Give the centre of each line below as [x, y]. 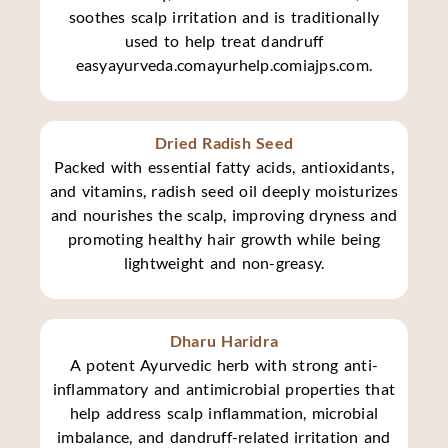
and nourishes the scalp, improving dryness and [224, 215]
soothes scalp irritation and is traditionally [224, 16]
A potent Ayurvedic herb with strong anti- [224, 365]
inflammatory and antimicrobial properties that [224, 389]
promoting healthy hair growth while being [224, 239]
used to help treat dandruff [224, 40]
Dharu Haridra [224, 341]
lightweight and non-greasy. [224, 263]
